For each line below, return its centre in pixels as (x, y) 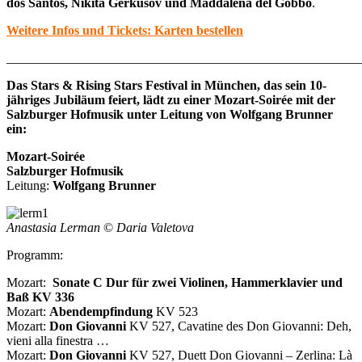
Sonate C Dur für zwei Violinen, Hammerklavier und (198, 282)
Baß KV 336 (40, 297)
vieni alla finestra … (58, 340)
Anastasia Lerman (55, 227)
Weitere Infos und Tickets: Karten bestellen (125, 30)
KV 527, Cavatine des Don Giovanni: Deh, (239, 326)
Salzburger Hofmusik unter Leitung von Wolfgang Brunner (170, 114)
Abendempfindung (101, 311)
